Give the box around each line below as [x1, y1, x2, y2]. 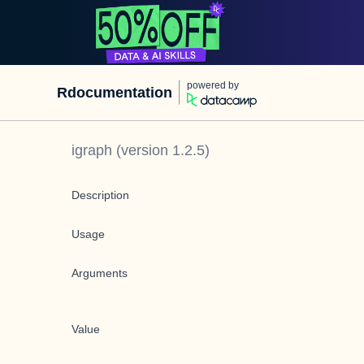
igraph [71, 142, 112, 158]
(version [112, 142, 172, 158]
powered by [187, 80, 239, 91]
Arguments [71, 266, 128, 279]
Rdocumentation [57, 84, 172, 101]
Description [71, 188, 129, 201]
